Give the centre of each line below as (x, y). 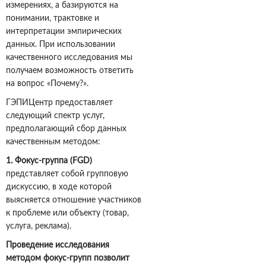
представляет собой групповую (67, 174)
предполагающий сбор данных (66, 129)
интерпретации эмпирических (64, 32)
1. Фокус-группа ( (39, 161)
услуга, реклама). (40, 227)
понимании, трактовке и (53, 19)
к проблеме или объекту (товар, (67, 213)
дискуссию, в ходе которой (59, 187)
